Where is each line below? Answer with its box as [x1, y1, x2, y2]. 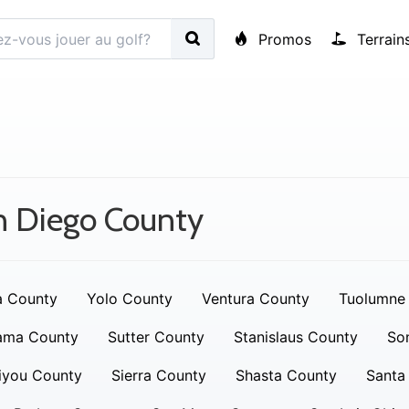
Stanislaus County [233, 328, 358, 346]
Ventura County [201, 289, 309, 308]
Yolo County [86, 289, 173, 308]
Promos [254, 29, 312, 48]
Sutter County [107, 328, 204, 346]
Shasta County [235, 366, 337, 384]
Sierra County [110, 366, 206, 384]
